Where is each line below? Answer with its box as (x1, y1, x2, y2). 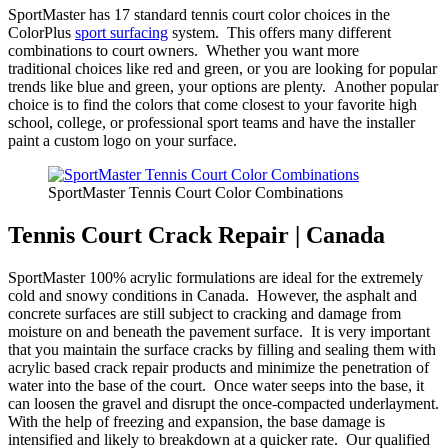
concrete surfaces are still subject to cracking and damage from (8, 305, 401, 323)
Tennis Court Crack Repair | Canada (8, 222, 385, 249)
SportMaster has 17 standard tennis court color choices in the (8, 6, 390, 24)
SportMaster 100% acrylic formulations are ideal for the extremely (8, 269, 423, 287)
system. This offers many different (168, 24, 391, 42)
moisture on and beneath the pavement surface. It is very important (8, 323, 430, 341)
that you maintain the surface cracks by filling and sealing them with (8, 341, 436, 359)
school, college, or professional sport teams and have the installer (8, 114, 415, 132)
